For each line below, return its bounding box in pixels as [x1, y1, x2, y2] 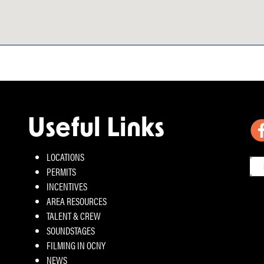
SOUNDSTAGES [47, 223, 95, 237]
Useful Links [28, 117, 165, 143]
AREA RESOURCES [47, 193, 107, 208]
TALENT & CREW [47, 208, 101, 223]
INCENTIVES [47, 179, 88, 193]
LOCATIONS [47, 149, 85, 164]
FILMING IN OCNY [47, 237, 106, 252]
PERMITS [47, 164, 77, 179]
